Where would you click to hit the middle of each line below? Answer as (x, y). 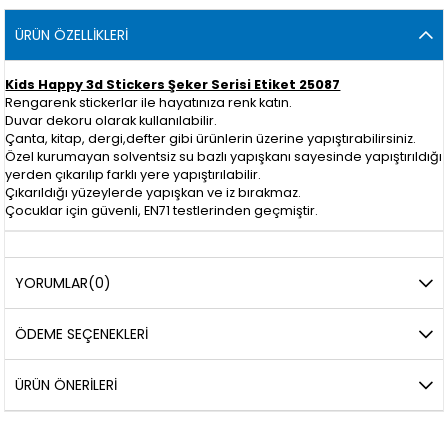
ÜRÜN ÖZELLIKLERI (72, 34)
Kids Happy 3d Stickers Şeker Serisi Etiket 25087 (173, 84)
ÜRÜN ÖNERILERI (66, 384)
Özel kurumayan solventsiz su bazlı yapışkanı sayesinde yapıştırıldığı (224, 156)
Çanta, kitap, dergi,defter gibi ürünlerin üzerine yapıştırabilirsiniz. (211, 138)
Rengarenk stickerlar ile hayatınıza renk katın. (149, 102)
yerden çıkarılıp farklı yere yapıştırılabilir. (133, 174)
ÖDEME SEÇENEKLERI (82, 333)
